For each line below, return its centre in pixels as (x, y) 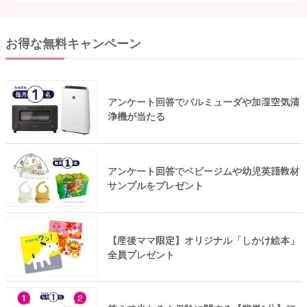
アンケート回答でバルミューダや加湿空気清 (203, 102)
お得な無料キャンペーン (73, 43)
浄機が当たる (136, 116)
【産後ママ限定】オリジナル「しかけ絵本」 (203, 240)
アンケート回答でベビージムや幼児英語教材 (203, 170)
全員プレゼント (141, 254)
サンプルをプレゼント (155, 185)
